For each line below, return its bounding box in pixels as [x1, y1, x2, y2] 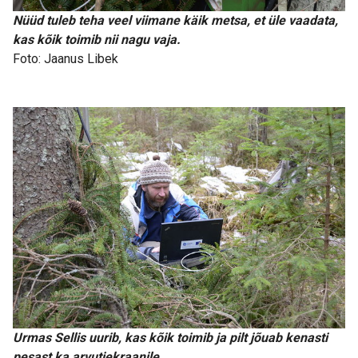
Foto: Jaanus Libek [13, 50, 118, 66]
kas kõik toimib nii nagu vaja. [13, 31, 181, 47]
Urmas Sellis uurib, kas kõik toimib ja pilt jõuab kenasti [13, 330, 328, 346]
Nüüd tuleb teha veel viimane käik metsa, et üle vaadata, [13, 12, 338, 28]
